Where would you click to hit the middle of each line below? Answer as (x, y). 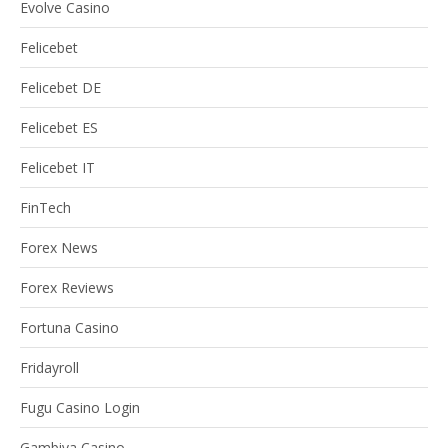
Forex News (59, 248)
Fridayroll (49, 368)
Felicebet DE (60, 88)
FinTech (45, 208)
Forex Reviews (67, 288)
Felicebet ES (59, 128)
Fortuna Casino (69, 328)
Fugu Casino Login (80, 408)
